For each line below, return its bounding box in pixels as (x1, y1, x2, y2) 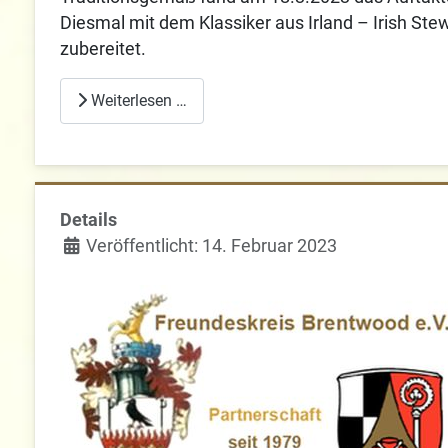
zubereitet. (60, 39, 147, 60)
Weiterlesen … (87, 90, 188, 110)
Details (60, 210, 118, 231)
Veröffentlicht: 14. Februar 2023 (86, 236, 338, 257)
